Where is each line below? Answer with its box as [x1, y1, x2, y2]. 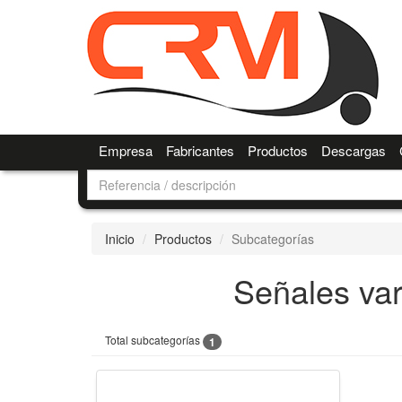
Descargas [320, 141, 386, 160]
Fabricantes [165, 141, 234, 160]
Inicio [105, 230, 135, 248]
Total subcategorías [105, 332, 203, 347]
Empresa [98, 141, 153, 160]
